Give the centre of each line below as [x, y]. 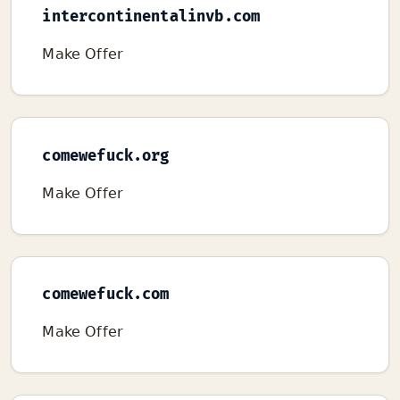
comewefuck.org [106, 156]
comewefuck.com [106, 295]
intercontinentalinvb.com [151, 17]
